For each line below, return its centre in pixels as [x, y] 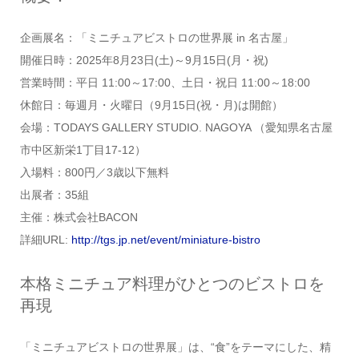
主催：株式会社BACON [79, 217]
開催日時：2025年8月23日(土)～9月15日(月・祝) [144, 60]
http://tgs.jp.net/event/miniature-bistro [165, 239]
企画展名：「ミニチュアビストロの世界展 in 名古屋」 [156, 37]
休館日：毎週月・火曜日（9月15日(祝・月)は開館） [151, 105]
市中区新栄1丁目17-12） [83, 149]
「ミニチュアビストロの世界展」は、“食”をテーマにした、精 [175, 347]
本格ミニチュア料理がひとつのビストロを [172, 283]
